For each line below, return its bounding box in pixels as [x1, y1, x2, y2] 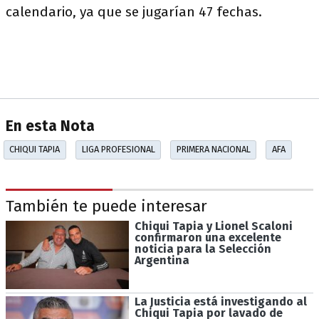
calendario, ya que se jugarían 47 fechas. [6, 4, 266, 20]
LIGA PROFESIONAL [81, 144, 155, 155]
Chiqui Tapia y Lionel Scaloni [134, 219, 293, 233]
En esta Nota [6, 117, 95, 136]
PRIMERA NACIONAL [176, 144, 251, 155]
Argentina [134, 253, 189, 267]
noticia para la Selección [134, 241, 271, 256]
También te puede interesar [6, 197, 207, 216]
